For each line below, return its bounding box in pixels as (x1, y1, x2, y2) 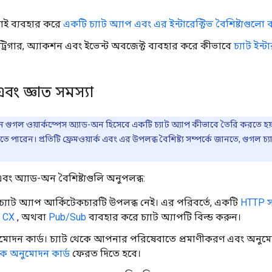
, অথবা (15, 211, 49, 223)
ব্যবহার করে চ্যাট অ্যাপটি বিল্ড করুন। (86, 211, 241, 223)
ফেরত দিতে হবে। (70, 247, 141, 259)
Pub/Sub (49, 211, 86, 223)
